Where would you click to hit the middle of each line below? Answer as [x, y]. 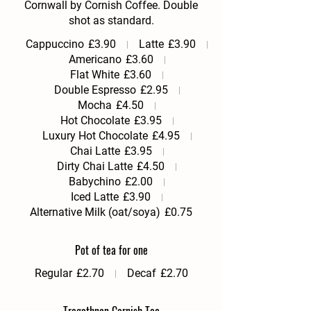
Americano [95, 59]
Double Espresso [95, 90]
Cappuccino [55, 44]
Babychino [95, 182]
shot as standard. [111, 20]
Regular [53, 273]
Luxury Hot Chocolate [95, 136]
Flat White [95, 75]
